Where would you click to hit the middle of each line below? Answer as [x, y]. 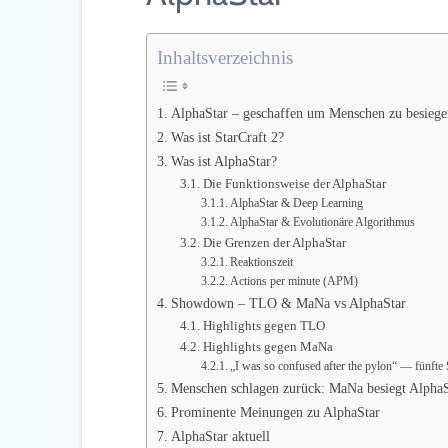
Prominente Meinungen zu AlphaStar [276, 411]
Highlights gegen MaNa [267, 346]
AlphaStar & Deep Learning [296, 203]
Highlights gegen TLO [263, 325]
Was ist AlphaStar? [224, 160]
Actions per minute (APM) [293, 281]
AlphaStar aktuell [221, 435]
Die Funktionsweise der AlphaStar [294, 183]
